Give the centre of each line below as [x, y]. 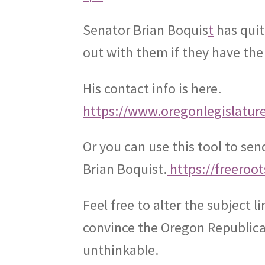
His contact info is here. [152, 88]
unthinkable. [121, 250]
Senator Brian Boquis [146, 30]
